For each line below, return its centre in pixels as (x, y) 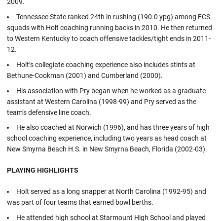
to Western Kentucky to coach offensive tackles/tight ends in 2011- (109, 38)
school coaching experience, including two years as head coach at (107, 138)
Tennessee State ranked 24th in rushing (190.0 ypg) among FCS (113, 17)
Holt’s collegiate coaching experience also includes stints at (106, 64)
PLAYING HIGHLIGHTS (43, 170)
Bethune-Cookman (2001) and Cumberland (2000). (85, 75)
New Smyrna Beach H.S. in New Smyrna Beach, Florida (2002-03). (107, 149)
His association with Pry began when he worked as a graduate (111, 91)
